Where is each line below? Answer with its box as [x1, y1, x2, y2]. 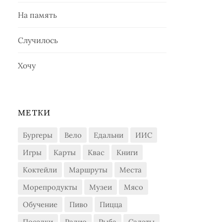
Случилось [18, 35, 58, 45]
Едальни [94, 130, 124, 140]
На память [18, 10, 57, 20]
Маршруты [69, 165, 108, 174]
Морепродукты [23, 182, 78, 192]
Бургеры [23, 130, 53, 140]
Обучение [23, 200, 58, 209]
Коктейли [23, 165, 57, 174]
